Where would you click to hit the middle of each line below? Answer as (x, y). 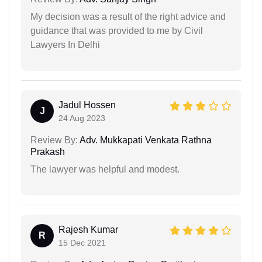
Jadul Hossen (87, 105)
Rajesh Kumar (88, 229)
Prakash (48, 151)
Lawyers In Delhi (65, 44)
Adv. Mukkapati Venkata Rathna (145, 140)
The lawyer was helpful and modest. (105, 169)
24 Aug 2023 (82, 118)
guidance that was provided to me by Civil (117, 30)
